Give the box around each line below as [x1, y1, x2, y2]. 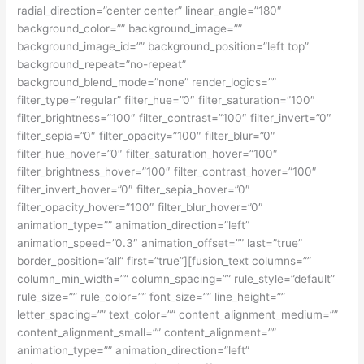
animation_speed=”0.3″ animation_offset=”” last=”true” [17, 236, 303, 250]
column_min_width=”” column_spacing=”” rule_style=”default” [17, 272, 336, 286]
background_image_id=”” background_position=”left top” [17, 40, 310, 54]
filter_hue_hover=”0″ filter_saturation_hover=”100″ [17, 147, 279, 161]
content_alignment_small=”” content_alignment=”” [17, 326, 277, 340]
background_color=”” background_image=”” [17, 22, 243, 36]
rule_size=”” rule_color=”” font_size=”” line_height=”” [17, 290, 286, 304]
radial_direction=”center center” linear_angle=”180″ [17, 4, 283, 18]
